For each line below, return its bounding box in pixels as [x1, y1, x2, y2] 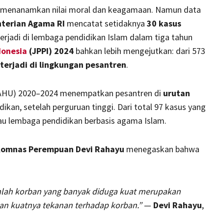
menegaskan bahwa [124, 143, 199, 155]
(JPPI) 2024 [27, 45, 74, 56]
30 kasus [147, 17, 181, 29]
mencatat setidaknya [65, 17, 147, 29]
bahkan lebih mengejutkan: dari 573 [74, 45, 205, 56]
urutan [163, 87, 190, 99]
